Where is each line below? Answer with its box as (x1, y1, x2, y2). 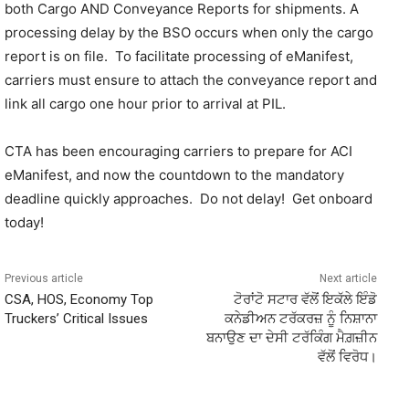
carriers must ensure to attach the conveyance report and (5, 71, 377, 89)
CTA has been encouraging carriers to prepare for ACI (5, 142, 352, 160)
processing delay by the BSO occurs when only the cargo (5, 24, 373, 41)
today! (5, 214, 44, 231)
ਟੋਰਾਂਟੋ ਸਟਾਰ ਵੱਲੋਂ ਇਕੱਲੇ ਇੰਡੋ (233, 291, 377, 308)
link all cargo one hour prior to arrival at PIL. (5, 95, 286, 112)
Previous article (5, 272, 83, 285)
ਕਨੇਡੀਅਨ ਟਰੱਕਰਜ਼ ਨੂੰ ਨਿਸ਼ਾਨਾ (224, 310, 377, 327)
